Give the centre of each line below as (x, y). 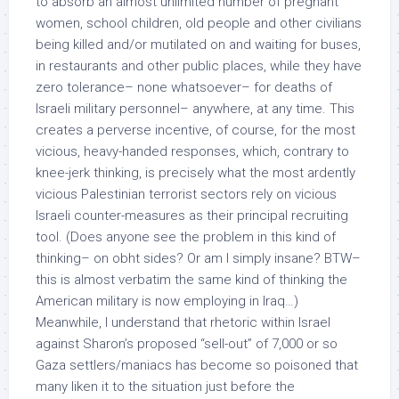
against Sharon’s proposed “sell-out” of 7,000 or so (187, 344)
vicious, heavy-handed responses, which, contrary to (192, 151)
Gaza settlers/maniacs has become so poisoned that (197, 365)
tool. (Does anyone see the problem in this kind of (186, 237)
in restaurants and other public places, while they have (199, 66)
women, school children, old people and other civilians (199, 23)
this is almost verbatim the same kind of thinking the (191, 280)
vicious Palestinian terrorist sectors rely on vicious (186, 194)
